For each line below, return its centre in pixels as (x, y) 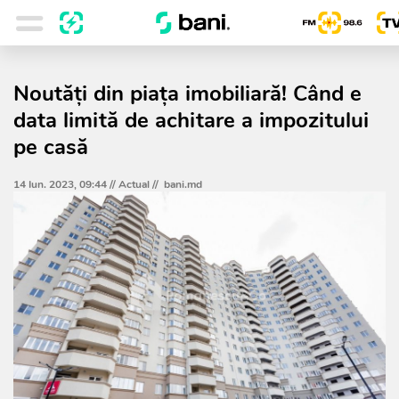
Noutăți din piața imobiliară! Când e (187, 94)
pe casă (51, 147)
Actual (134, 184)
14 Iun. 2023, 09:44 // (66, 184)
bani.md (183, 184)
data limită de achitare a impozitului (191, 120)
